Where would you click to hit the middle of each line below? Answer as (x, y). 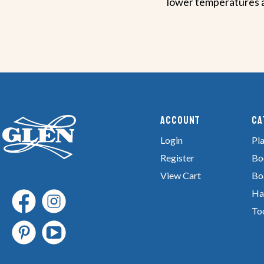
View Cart (181, 175)
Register (177, 157)
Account (181, 120)
